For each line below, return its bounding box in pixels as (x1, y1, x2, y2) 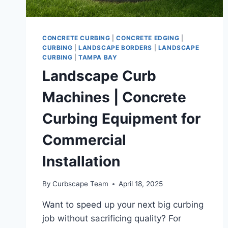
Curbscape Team (52, 180, 109, 188)
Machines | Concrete (42, 88, 186, 106)
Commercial (42, 131, 126, 149)
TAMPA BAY (78, 53, 118, 61)
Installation (42, 152, 120, 170)
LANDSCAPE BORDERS (78, 43, 153, 51)
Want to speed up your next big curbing (42, 199, 204, 210)
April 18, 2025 (119, 180, 163, 188)
